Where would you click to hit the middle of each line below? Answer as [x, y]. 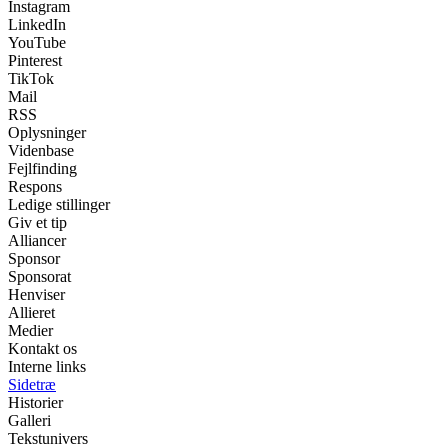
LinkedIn [37, 24]
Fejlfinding [42, 168]
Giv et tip [37, 222]
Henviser [36, 294]
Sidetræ [32, 384]
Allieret [31, 312]
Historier [35, 402]
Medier [30, 330]
